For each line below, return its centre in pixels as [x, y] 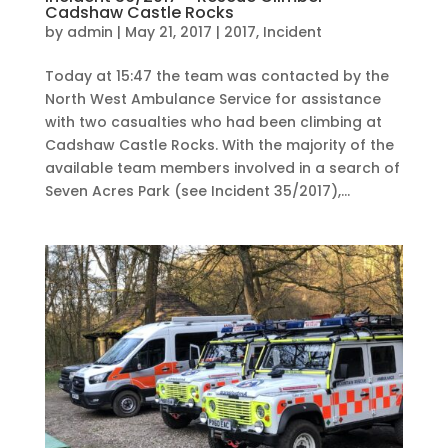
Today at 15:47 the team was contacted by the [216, 75]
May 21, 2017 [168, 31]
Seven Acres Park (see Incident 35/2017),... [197, 190]
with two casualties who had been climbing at [213, 121]
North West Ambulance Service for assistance [212, 98]
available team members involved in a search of [222, 167]
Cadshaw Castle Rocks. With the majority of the [219, 144]
